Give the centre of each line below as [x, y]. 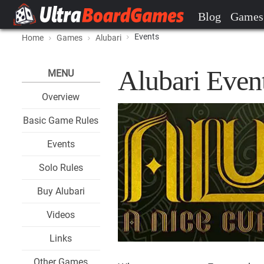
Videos [61, 215]
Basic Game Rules [61, 121]
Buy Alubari [61, 191]
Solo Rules [61, 168]
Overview [61, 97]
